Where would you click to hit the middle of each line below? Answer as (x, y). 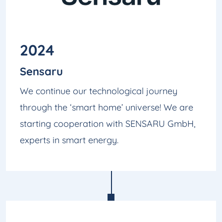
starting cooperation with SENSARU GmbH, (108, 124)
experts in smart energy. (69, 140)
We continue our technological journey (99, 91)
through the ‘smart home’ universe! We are (107, 108)
